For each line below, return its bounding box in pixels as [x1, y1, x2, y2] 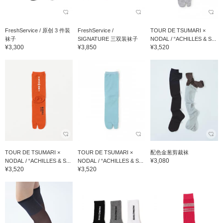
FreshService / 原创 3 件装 [5, 27, 70, 33]
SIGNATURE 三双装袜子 [77, 35, 138, 42]
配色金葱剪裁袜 [150, 149, 189, 156]
